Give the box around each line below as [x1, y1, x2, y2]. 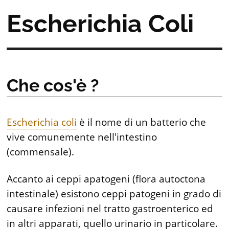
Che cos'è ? [7, 75, 100, 96]
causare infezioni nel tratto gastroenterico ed [7, 201, 214, 215]
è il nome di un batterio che [77, 116, 207, 129]
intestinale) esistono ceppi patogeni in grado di [7, 187, 222, 200]
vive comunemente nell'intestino [7, 130, 157, 144]
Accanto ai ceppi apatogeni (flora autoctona [7, 172, 206, 186]
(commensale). [7, 145, 75, 158]
